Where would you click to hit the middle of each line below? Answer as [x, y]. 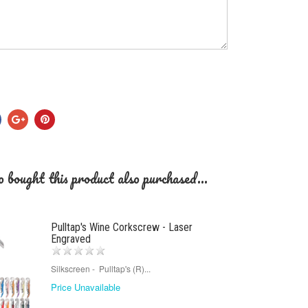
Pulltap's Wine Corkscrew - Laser [121, 228]
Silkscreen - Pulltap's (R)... [100, 269]
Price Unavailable [85, 287]
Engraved [70, 239]
